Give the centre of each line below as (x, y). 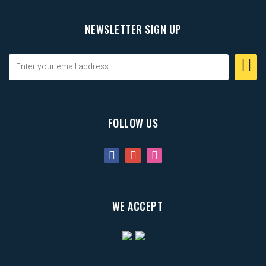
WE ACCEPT (137, 206)
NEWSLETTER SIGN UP (133, 29)
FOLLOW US (133, 123)
